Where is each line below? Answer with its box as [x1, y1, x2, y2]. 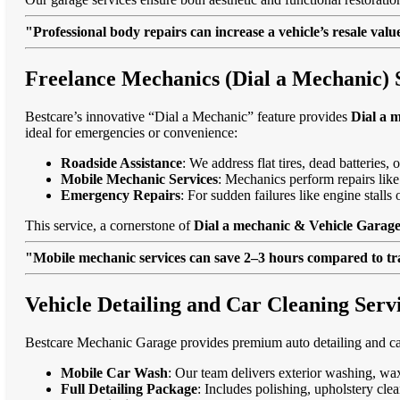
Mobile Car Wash [61, 364, 168, 380]
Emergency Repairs [61, 187, 180, 204]
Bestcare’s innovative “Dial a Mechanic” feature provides [25, 109, 351, 125]
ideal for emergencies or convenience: [25, 125, 237, 141]
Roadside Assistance [61, 155, 182, 171]
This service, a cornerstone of [25, 218, 194, 234]
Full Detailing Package [61, 380, 197, 396]
